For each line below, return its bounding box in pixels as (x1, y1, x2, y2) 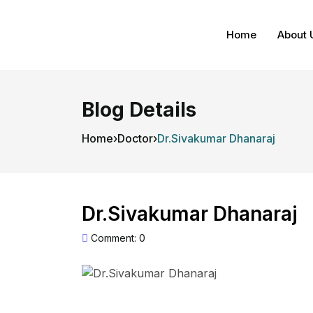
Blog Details (82, 98, 196, 122)
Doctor (117, 131, 153, 145)
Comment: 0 (88, 232, 145, 244)
